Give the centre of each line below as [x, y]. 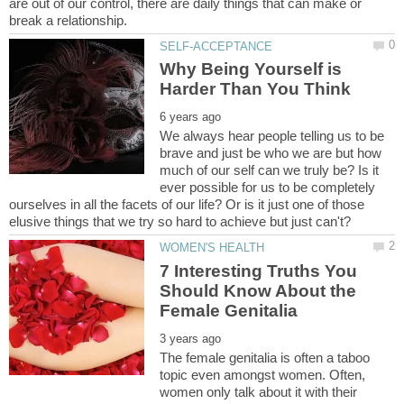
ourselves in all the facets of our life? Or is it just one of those [187, 205]
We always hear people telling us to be [272, 136]
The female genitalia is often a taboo [265, 357]
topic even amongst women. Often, [263, 374]
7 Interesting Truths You [259, 271]
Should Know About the [258, 290]
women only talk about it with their [259, 391]
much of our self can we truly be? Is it [270, 170]
